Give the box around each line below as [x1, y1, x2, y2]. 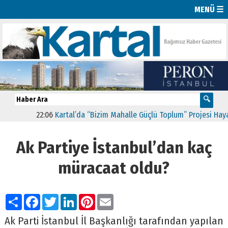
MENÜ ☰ [194, 4, 224, 14]
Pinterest [95, 191, 135, 204]
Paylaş [21, 191, 51, 204]
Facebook [40, 191, 81, 204]
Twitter [58, 191, 89, 204]
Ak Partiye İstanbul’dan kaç [16, 137, 212, 158]
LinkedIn [76, 191, 115, 204]
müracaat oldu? [58, 157, 170, 178]
